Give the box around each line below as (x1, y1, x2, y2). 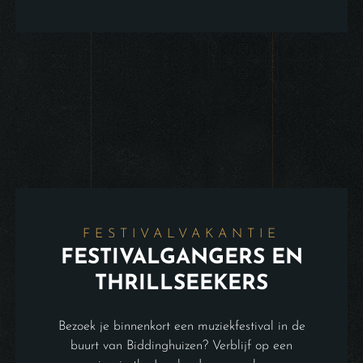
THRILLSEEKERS (95, 272, 268, 295)
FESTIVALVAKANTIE (83, 227, 280, 241)
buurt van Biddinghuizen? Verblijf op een (70, 339, 293, 352)
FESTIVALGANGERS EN (60, 246, 303, 269)
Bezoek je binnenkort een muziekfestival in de (58, 319, 305, 333)
